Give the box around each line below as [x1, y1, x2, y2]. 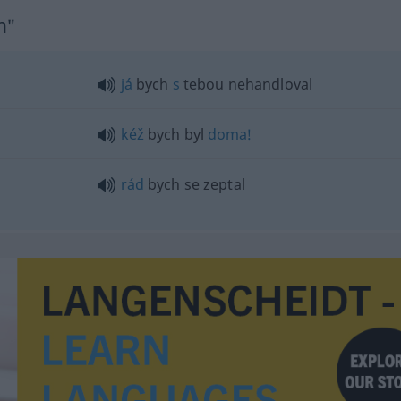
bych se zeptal [143, 174, 245, 194]
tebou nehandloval [179, 73, 313, 94]
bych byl [143, 124, 209, 144]
